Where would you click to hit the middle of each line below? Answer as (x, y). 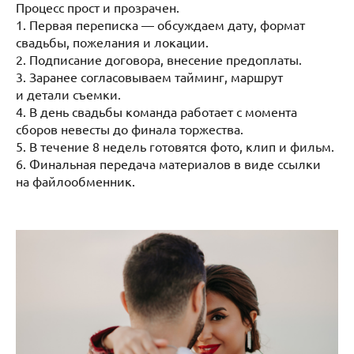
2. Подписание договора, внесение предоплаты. (159, 59)
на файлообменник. (79, 181)
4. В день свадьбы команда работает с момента (156, 111)
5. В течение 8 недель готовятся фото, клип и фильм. (175, 146)
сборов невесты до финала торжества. (130, 128)
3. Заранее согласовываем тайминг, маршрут (149, 76)
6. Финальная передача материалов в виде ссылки (168, 163)
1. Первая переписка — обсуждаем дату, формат (160, 24)
